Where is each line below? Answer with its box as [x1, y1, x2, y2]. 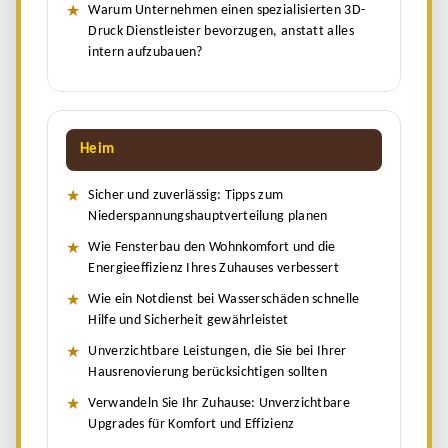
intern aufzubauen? [88, 44, 203, 60]
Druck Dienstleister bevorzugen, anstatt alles [88, 23, 354, 39]
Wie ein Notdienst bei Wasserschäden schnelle [88, 291, 360, 307]
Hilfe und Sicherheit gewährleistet [88, 312, 289, 328]
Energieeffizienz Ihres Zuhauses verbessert [88, 260, 339, 276]
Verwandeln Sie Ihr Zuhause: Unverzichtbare [88, 395, 350, 411]
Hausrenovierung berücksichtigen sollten [88, 364, 328, 380]
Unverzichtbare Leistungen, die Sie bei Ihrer [88, 343, 347, 359]
